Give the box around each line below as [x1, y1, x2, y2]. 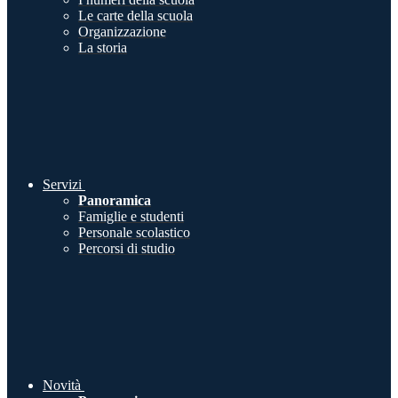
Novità [43, 378, 81, 394]
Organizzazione [78, 24, 166, 40]
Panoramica [78, 193, 151, 209]
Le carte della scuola [78, 8, 193, 24]
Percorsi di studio [78, 241, 175, 257]
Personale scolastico [78, 225, 190, 241]
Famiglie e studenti [78, 209, 184, 225]
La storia [78, 40, 127, 56]
